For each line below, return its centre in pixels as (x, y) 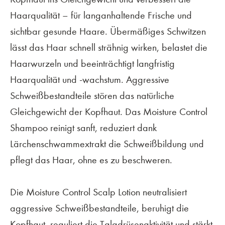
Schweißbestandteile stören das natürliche (92, 96)
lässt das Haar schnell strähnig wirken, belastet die (109, 48)
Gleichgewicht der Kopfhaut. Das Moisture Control (109, 112)
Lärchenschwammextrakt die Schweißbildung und (107, 144)
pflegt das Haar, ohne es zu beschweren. (91, 160)
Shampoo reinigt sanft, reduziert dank (83, 128)
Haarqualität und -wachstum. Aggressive (90, 80)
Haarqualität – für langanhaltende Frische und (101, 16)
